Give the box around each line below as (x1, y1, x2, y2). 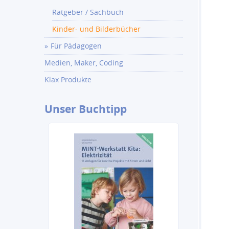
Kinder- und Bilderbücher (52, 24, 141, 34)
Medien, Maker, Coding (44, 58, 123, 67)
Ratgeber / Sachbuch (52, 7, 124, 17)
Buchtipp (76, 102, 127, 117)
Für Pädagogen (51, 41, 102, 51)
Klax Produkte (44, 75, 91, 84)
